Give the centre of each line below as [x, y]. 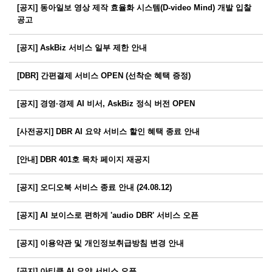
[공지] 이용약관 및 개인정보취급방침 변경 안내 [100, 244]
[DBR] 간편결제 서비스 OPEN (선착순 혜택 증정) [104, 76]
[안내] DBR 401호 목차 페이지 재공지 [83, 160]
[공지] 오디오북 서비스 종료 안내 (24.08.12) [94, 188]
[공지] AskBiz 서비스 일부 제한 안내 [82, 48]
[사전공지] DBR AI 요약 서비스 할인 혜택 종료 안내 [108, 132]
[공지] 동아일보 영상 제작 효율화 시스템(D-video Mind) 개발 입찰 [134, 8]
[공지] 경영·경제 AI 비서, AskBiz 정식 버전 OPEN [106, 104]
